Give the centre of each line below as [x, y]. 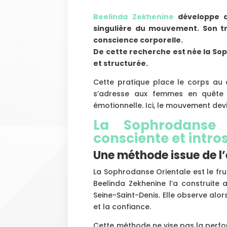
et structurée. [121, 63]
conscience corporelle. [138, 40]
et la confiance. [122, 206]
